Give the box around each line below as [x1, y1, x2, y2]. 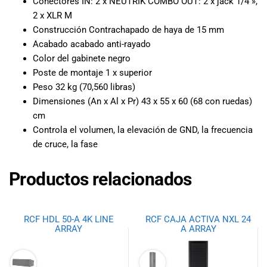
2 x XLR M [33, 10, 72, 21]
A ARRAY [180, 223, 216, 235]
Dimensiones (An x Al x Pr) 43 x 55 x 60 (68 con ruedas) [33, 95, 252, 107]
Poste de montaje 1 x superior [33, 67, 152, 78]
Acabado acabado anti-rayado [33, 38, 151, 49]
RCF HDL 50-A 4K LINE [23, 214, 114, 225]
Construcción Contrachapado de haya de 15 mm [33, 24, 224, 35]
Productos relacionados [9, 168, 192, 190]
